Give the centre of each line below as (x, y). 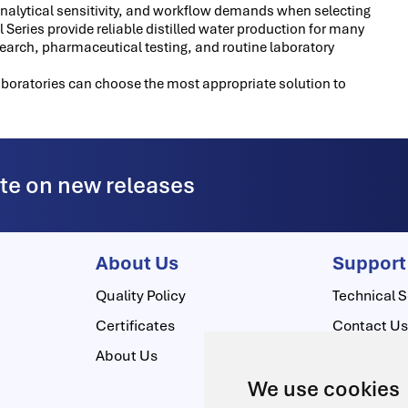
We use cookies (324, 389)
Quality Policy (140, 295)
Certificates (135, 325)
